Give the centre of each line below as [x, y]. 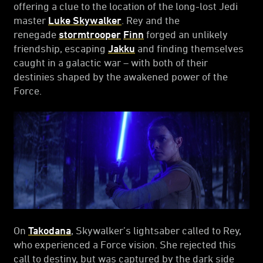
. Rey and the [151, 20]
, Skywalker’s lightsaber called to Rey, [156, 230]
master [31, 20]
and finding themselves [189, 48]
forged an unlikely [186, 34]
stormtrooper [90, 34]
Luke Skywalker [85, 20]
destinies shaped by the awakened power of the [121, 76]
